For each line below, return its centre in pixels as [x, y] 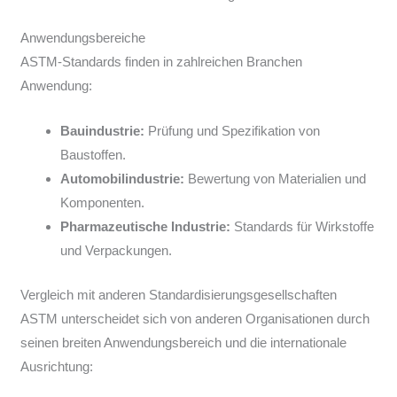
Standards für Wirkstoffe [303, 227]
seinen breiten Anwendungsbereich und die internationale [184, 342]
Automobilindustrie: [123, 179]
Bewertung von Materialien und [276, 179]
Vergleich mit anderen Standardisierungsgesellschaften [179, 294]
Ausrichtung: [57, 366]
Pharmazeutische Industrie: [146, 227]
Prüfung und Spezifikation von [233, 131]
